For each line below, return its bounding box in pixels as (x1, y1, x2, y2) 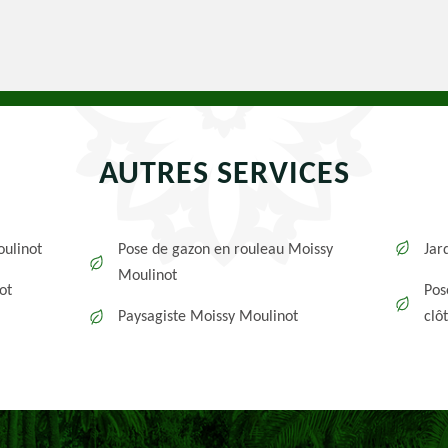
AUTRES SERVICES (98, 159, 350, 191)
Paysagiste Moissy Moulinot (118, 309, 299, 325)
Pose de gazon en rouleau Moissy (118, 242, 334, 258)
